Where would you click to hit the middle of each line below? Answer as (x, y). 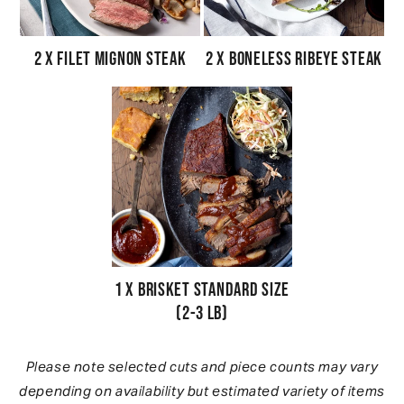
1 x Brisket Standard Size (202, 289)
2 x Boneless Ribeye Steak (294, 59)
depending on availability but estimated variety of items (202, 390)
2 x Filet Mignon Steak (110, 59)
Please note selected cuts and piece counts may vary (202, 366)
